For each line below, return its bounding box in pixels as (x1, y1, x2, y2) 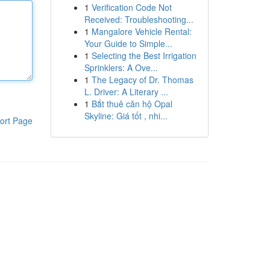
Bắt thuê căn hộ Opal (91, 98, 172, 110)
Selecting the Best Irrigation (91, 49, 196, 61)
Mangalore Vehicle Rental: (91, 25, 192, 37)
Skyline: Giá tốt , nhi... (84, 110, 168, 122)
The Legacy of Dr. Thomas (91, 74, 193, 86)
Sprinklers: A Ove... (84, 61, 158, 74)
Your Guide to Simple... (84, 37, 172, 49)
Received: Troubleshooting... (84, 13, 193, 25)
